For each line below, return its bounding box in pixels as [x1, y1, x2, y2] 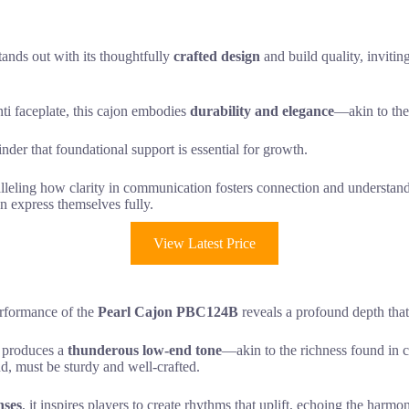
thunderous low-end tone [68, 342, 222, 359]
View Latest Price [153, 235, 256, 251]
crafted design [173, 47, 260, 64]
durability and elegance [190, 102, 334, 119]
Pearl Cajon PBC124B [98, 304, 238, 320]
